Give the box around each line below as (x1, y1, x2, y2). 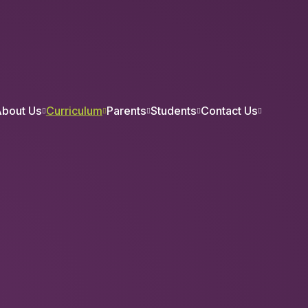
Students (150, 104, 197, 118)
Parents (106, 104, 146, 118)
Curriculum (45, 104, 102, 118)
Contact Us (200, 104, 258, 118)
